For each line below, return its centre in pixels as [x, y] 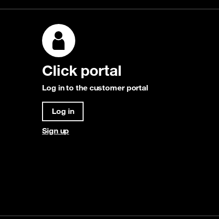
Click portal [82, 70]
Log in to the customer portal [95, 88]
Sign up [56, 131]
